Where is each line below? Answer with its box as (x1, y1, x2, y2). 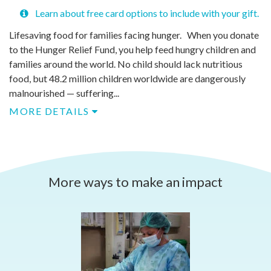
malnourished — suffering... (9, 87, 119, 99)
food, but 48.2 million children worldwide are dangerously (9, 73, 246, 84)
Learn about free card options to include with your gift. (33, 7, 259, 19)
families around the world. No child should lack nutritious (9, 58, 243, 70)
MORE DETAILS (9, 105, 92, 117)
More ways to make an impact (48, 174, 223, 190)
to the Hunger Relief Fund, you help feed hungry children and (9, 44, 256, 55)
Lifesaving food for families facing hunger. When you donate (9, 29, 259, 41)
